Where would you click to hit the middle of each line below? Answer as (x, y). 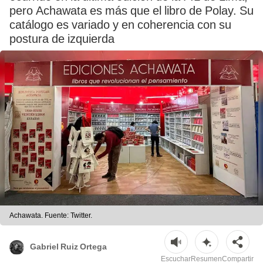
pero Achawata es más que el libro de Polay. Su (131, 11)
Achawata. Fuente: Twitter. (51, 216)
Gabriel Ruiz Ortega (68, 246)
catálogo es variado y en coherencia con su (120, 25)
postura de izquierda (62, 39)
